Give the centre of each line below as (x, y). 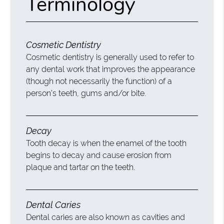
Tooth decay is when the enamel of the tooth (106, 143)
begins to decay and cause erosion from (99, 155)
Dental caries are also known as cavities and (106, 217)
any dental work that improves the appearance (111, 69)
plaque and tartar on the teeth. (81, 167)
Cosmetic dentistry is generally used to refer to (110, 57)
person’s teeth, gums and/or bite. (86, 93)
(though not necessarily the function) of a (99, 81)
